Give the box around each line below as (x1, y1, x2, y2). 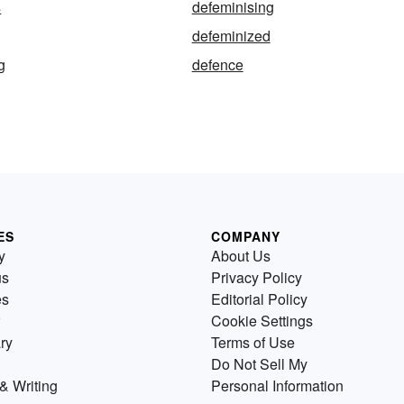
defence (191, 54, 243, 76)
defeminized (191, 25, 271, 47)
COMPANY (211, 227, 280, 246)
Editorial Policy (211, 289, 308, 310)
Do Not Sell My (211, 353, 308, 375)
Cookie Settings (211, 310, 313, 332)
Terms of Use (211, 332, 295, 353)
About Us (211, 245, 271, 267)
